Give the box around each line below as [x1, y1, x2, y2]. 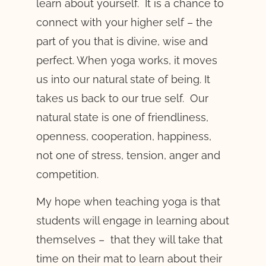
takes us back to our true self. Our [36, 92, 208, 105]
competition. [36, 168, 99, 181]
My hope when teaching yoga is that [36, 195, 220, 208]
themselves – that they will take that [36, 233, 223, 246]
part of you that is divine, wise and [36, 35, 208, 48]
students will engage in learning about [36, 214, 229, 227]
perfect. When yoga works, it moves [36, 54, 217, 67]
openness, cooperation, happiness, [36, 130, 211, 143]
